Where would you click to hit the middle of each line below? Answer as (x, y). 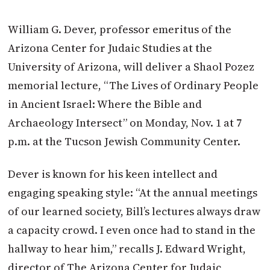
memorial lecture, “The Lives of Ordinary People (133, 85)
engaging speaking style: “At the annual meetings (133, 193)
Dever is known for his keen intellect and (113, 174)
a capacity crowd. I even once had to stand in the (132, 230)
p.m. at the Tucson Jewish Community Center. (124, 141)
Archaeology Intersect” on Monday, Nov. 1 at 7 (125, 122)
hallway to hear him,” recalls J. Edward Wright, (127, 249)
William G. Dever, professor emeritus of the (120, 29)
